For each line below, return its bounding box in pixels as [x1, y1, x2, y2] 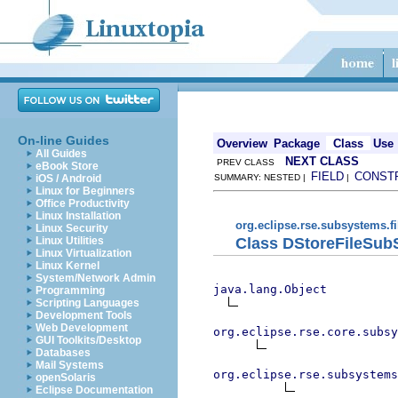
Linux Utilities [36, 235, 104, 247]
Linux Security [36, 222, 108, 235]
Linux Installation [36, 210, 121, 222]
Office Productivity [36, 197, 130, 210]
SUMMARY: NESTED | [214, 172, 311, 182]
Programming [36, 284, 105, 297]
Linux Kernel [36, 259, 99, 272]
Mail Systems [36, 359, 104, 371]
